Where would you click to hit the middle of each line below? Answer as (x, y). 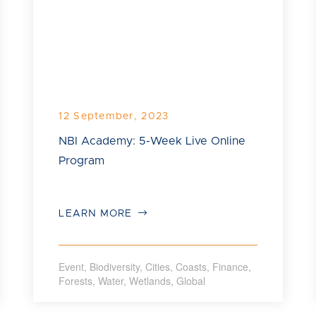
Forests (76, 280)
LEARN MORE (97, 213)
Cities (158, 266)
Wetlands (150, 280)
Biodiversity (115, 266)
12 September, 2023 (114, 116)
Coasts (192, 266)
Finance (231, 266)
